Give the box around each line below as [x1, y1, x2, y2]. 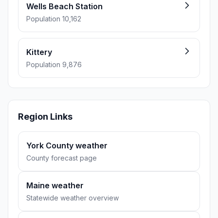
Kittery [26, 47, 52, 57]
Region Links [18, 111, 73, 122]
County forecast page [26, 154, 97, 162]
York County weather [26, 141, 108, 150]
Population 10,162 [26, 15, 81, 23]
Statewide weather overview [26, 194, 119, 202]
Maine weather [26, 181, 84, 190]
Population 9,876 [26, 60, 82, 69]
